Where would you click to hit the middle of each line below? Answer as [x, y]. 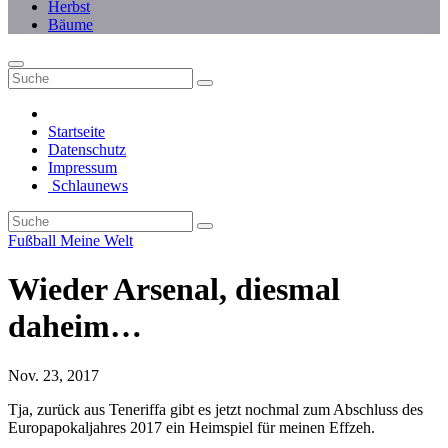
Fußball [34, 240]
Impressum [82, 167]
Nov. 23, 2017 [53, 375]
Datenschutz [87, 149]
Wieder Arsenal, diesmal [174, 289]
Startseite [76, 131]
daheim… [75, 326]
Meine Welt [96, 240]
